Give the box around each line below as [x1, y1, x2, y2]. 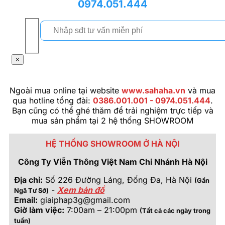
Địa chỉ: [14, 175, 43, 185]
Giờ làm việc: [14, 205, 64, 215]
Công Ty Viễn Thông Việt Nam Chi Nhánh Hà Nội [18, 157, 207, 167]
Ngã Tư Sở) [14, 187, 49, 195]
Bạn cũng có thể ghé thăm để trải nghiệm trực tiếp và [12, 105, 213, 116]
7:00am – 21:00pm [64, 205, 140, 215]
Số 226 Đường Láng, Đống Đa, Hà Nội [43, 175, 194, 185]
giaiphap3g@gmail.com [40, 195, 130, 205]
